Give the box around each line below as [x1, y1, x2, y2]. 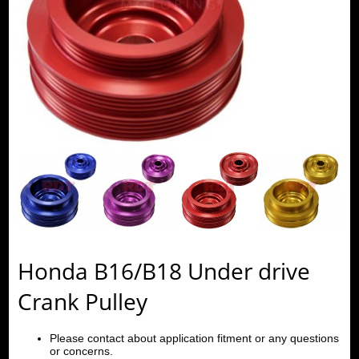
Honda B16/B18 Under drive [17, 255, 310, 286]
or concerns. [49, 344, 113, 357]
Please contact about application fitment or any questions [49, 331, 339, 345]
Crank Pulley [17, 285, 147, 317]
